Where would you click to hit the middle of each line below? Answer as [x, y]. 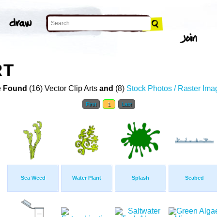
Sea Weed [33, 178]
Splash [140, 178]
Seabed [194, 178]
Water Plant [87, 178]
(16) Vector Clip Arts [63, 89]
